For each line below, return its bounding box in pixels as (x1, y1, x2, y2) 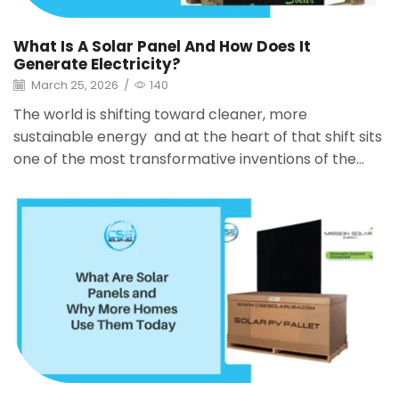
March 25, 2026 (28, 77, 118, 94)
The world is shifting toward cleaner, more (13, 103, 307, 125)
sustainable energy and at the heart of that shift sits (13, 126, 382, 147)
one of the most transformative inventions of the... (13, 148, 364, 169)
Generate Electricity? (13, 53, 181, 76)
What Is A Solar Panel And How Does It (13, 36, 311, 58)
